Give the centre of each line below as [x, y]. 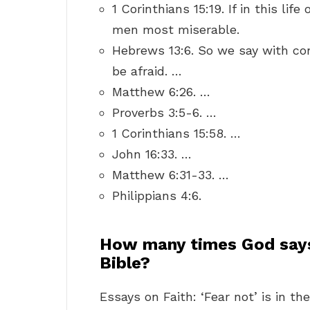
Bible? [125, 263]
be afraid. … [147, 71]
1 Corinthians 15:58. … [176, 134]
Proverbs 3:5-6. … [164, 113]
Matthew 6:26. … [161, 92]
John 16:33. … [152, 154]
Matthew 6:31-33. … [171, 175]
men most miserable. [176, 30]
